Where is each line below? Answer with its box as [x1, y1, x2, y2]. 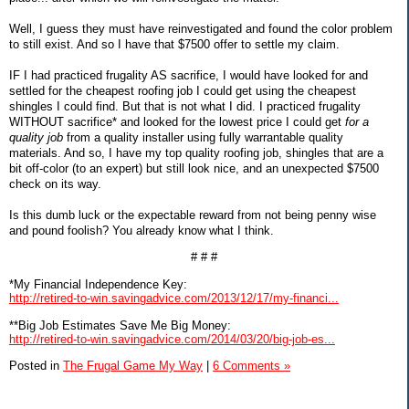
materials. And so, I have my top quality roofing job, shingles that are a [9, 146, 383, 161]
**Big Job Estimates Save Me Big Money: [9, 318, 231, 332]
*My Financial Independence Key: [9, 277, 187, 291]
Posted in [9, 358, 63, 372]
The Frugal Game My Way [63, 358, 203, 372]
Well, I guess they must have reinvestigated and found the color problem [9, 22, 393, 37]
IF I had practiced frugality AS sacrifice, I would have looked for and [9, 68, 368, 83]
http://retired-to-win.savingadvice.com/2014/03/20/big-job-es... [9, 331, 335, 346]
